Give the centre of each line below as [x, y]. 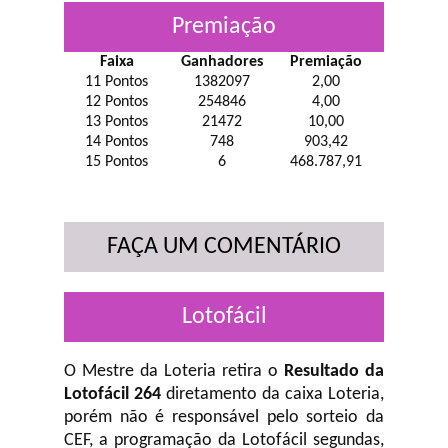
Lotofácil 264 [112, 394]
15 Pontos [117, 162]
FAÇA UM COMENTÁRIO [224, 247]
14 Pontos [117, 142]
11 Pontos [117, 82]
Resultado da [334, 371]
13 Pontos [117, 122]
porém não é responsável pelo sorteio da [224, 417]
